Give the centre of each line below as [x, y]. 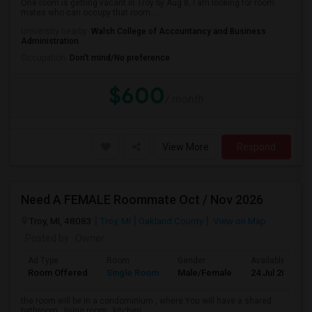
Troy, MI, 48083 [60, 221]
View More [186, 147]
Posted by [47, 238]
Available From [279, 260]
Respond [256, 147]
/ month [184, 99]
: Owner [87, 238]
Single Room [133, 273]
